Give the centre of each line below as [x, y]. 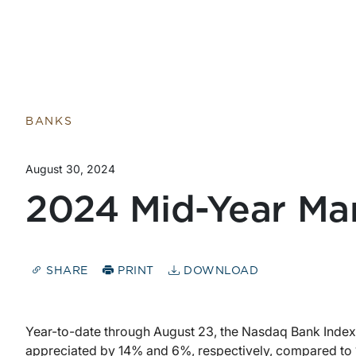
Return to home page [91, 11]
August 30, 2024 [70, 169]
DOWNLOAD [219, 271]
